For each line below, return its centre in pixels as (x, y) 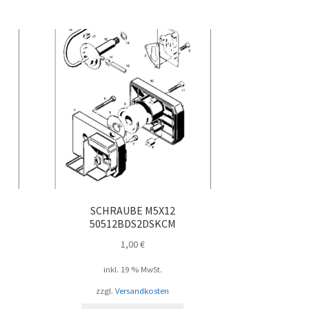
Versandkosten (142, 291)
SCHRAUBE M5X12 (132, 211)
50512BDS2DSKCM (132, 224)
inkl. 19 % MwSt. (132, 270)
